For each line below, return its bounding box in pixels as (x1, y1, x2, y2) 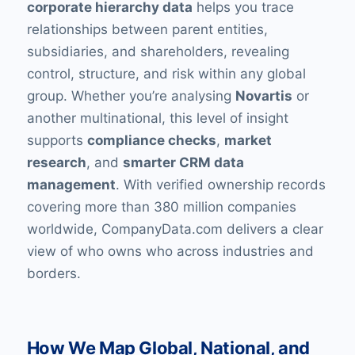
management (26, 176, 116, 193)
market (223, 132, 272, 148)
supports (26, 132, 87, 148)
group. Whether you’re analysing (26, 87, 235, 104)
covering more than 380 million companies (26, 198, 296, 215)
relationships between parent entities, (26, 21, 268, 37)
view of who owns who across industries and (26, 242, 314, 259)
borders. (26, 265, 81, 281)
